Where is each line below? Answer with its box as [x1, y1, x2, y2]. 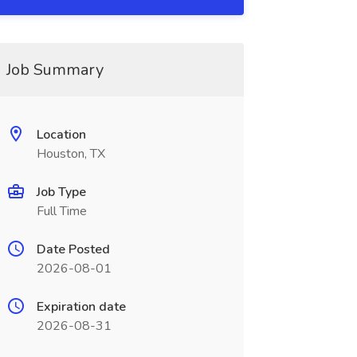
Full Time [36, 202, 87, 220]
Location [36, 126, 86, 143]
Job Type [36, 183, 86, 201]
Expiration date [36, 298, 126, 316]
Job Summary [6, 59, 104, 80]
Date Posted [36, 241, 110, 258]
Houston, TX [36, 145, 105, 163]
